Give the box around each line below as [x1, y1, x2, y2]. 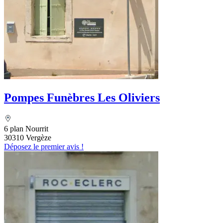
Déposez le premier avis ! [4, 142, 84, 151]
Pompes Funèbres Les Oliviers [4, 91, 160, 105]
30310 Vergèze [4, 133, 51, 142]
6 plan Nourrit [4, 124, 48, 133]
